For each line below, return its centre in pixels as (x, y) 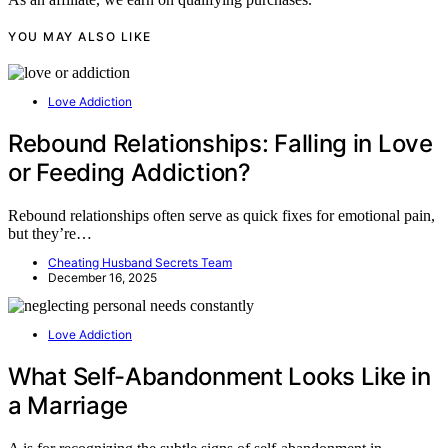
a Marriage (68, 405)
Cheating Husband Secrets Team (140, 262)
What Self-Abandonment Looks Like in (219, 376)
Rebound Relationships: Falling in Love (220, 143)
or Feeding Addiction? (129, 172)
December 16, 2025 (102, 277)
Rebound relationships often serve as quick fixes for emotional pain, (221, 215)
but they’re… (50, 233)
